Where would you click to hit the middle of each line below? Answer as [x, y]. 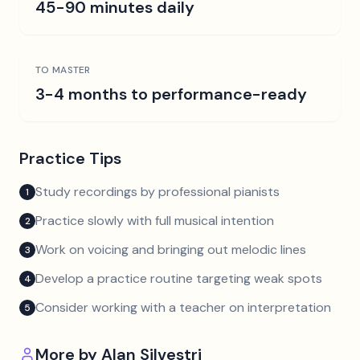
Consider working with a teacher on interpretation [183, 307]
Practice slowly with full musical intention [155, 221]
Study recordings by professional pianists [157, 192]
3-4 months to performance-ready [171, 94]
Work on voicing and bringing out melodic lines [171, 250]
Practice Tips [70, 158]
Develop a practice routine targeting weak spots [179, 278]
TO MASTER [63, 70]
